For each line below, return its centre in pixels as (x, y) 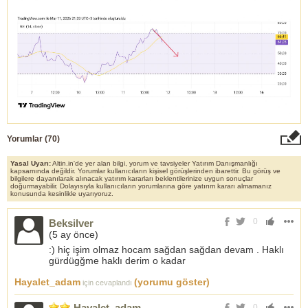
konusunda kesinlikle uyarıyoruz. (62, 193)
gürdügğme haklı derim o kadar (117, 260)
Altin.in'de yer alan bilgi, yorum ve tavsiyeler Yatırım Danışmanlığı (154, 163)
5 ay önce (74, 234)
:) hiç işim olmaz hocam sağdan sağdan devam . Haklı (166, 249)
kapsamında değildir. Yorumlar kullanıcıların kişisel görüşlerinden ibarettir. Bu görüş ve (145, 170)
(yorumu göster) (172, 282)
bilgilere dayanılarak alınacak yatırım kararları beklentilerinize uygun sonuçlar (132, 178)
